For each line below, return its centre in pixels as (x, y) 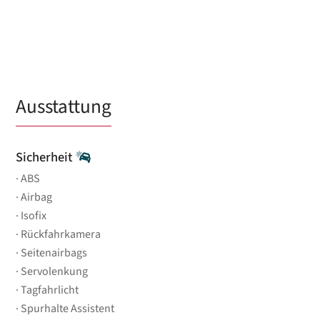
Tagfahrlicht (50, 290)
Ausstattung (64, 106)
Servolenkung (55, 271)
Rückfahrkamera (61, 234)
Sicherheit (46, 157)
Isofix (34, 215)
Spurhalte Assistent (68, 308)
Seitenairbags (54, 252)
